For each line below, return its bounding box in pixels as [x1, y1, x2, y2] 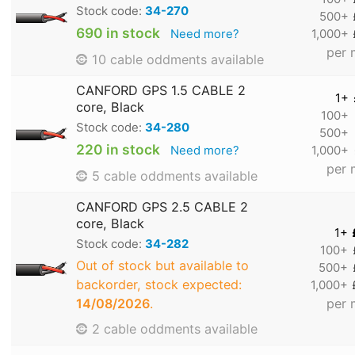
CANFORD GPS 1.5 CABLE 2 [76, 82, 246, 99]
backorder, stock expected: [76, 277, 242, 293]
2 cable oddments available [92, 321, 258, 338]
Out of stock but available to [76, 258, 249, 274]
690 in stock [76, 25, 160, 42]
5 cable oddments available [92, 168, 258, 185]
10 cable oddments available [92, 52, 264, 68]
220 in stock [76, 141, 160, 158]
